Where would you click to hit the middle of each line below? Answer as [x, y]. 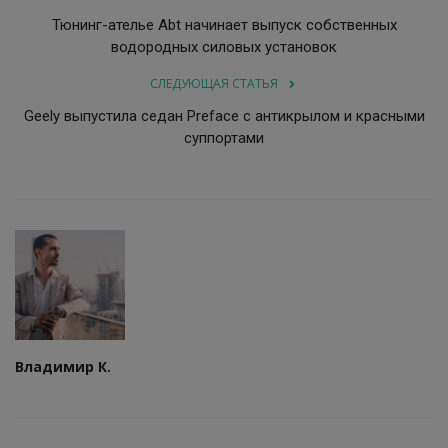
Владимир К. [63, 366]
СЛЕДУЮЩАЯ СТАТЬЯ [214, 83]
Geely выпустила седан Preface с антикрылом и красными [224, 115]
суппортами [224, 137]
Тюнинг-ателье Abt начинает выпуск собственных [224, 24]
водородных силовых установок [224, 46]
